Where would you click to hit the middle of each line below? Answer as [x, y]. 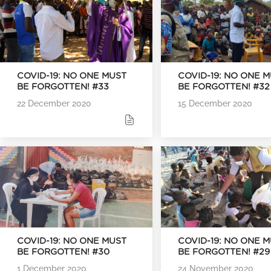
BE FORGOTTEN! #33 [63, 87]
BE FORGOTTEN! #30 [63, 252]
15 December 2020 [215, 103]
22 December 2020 [54, 103]
